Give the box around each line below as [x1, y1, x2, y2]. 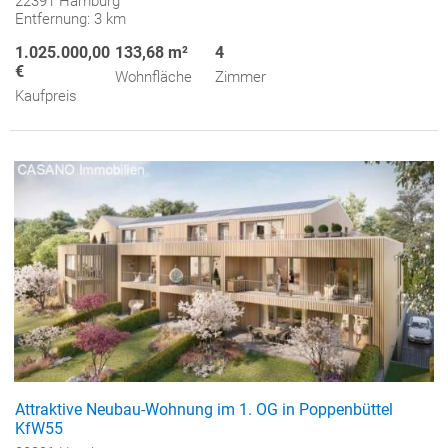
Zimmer [215, 68, 266, 87]
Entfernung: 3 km [15, 10, 126, 29]
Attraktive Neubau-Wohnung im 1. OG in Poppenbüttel [15, 400, 393, 420]
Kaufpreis [15, 87, 77, 106]
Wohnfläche [115, 68, 192, 87]
